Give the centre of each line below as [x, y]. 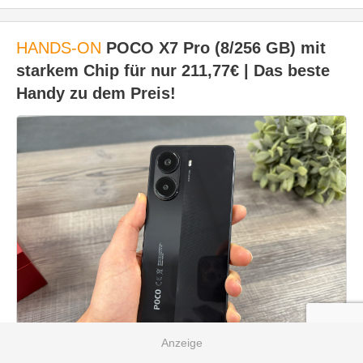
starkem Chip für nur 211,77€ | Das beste [173, 70]
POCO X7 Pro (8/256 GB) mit [214, 47]
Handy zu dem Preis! [96, 93]
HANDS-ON [59, 47]
